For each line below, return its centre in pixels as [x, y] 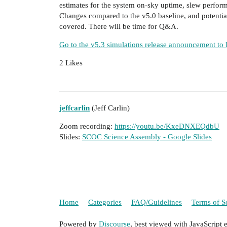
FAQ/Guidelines [157, 202]
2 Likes [71, 63]
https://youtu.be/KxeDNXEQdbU [167, 126]
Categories [105, 202]
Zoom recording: [87, 126]
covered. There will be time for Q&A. [119, 26]
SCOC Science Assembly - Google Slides [147, 137]
